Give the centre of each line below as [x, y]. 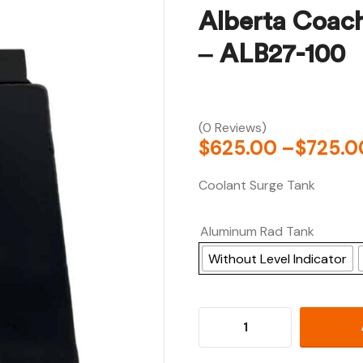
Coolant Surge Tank [257, 185]
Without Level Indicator [278, 258]
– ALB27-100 [272, 54]
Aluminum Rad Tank [258, 231]
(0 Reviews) [233, 128]
